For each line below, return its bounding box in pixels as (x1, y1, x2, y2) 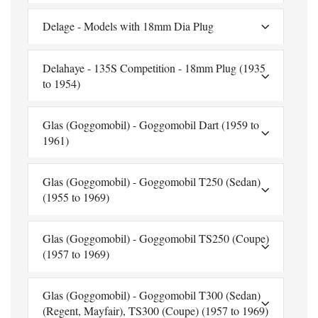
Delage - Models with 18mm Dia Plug (43, 18, 214, 34)
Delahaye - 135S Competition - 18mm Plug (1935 (43, 60, 265, 75)
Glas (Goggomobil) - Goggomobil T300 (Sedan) (43, 287, 261, 303)
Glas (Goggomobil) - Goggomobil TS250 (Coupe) (43, 231, 269, 246)
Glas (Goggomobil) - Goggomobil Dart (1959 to (43, 116, 259, 132)
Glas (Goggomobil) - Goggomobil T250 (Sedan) (43, 173, 261, 189)
